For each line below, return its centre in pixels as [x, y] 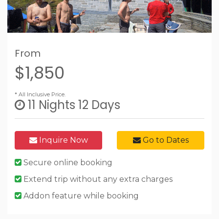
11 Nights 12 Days [73, 105]
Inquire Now [62, 140]
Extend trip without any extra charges [97, 179]
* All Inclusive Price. [40, 95]
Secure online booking [67, 163]
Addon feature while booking [80, 196]
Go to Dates [164, 140]
